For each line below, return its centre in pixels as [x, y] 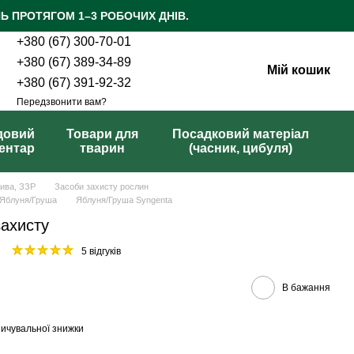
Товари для [102, 134]
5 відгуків [101, 251]
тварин [102, 148]
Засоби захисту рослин [102, 186]
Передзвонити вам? [62, 102]
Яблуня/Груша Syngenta [124, 200]
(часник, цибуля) [240, 148]
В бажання [306, 287]
